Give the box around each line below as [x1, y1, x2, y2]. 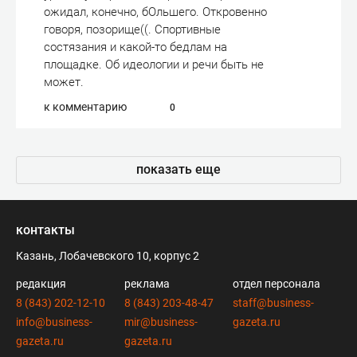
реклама [124, 277, 170, 290]
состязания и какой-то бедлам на [44, 40, 227, 54]
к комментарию [44, 100, 127, 113]
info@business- [16, 316, 92, 328]
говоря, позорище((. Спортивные [44, 22, 221, 37]
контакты [16, 222, 75, 237]
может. [44, 75, 84, 89]
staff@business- [233, 296, 314, 309]
